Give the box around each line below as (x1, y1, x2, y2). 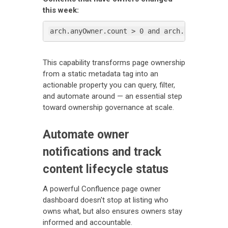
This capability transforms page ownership (43, 58, 185, 67)
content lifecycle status (43, 162, 168, 176)
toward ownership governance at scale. (43, 102, 174, 112)
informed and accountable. (43, 217, 132, 227)
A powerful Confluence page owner (43, 184, 161, 193)
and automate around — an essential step (43, 91, 182, 101)
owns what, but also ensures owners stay (43, 206, 182, 216)
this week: (43, 5, 79, 15)
